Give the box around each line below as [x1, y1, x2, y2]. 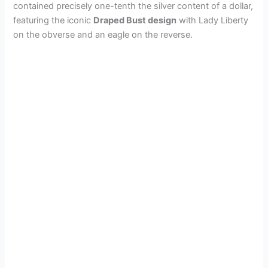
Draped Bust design [93, 15, 177, 26]
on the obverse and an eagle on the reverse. [13, 29, 193, 41]
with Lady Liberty [176, 15, 249, 26]
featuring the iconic [13, 15, 94, 26]
